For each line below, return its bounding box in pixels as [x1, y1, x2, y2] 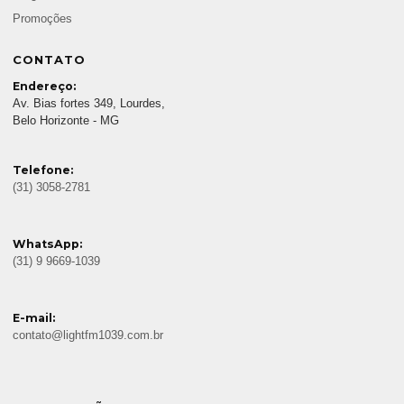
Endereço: [13, 78, 76, 93]
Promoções [13, 12, 72, 25]
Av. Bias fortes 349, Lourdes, [13, 96, 165, 110]
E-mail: [13, 310, 55, 325]
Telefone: [13, 162, 73, 177]
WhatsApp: [13, 236, 82, 251]
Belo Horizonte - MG [13, 114, 119, 127]
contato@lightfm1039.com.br [13, 328, 163, 342]
